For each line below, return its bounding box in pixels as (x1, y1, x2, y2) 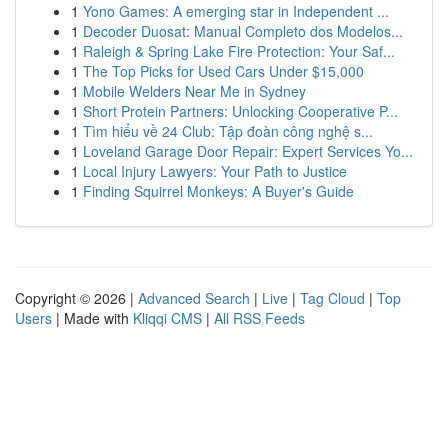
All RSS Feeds (214, 308, 305, 328)
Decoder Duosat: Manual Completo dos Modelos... (83, 21, 403, 41)
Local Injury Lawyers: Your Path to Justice (83, 161, 347, 181)
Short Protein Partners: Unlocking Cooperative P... (83, 101, 398, 121)
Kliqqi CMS (133, 308, 202, 328)
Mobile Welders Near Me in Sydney (83, 81, 306, 101)
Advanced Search (138, 288, 250, 308)
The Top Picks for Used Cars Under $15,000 (83, 61, 364, 81)
